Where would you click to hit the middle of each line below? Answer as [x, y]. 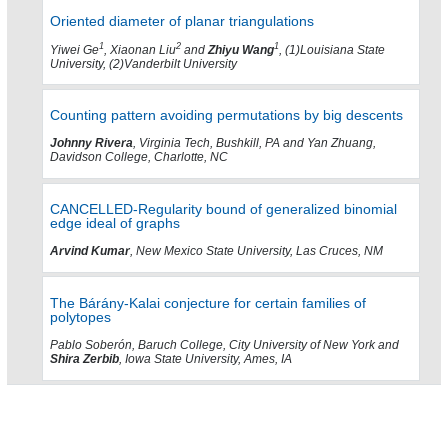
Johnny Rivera [91, 143]
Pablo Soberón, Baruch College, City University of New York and [224, 345]
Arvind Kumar [90, 251]
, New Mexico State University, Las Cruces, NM [256, 251]
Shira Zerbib [84, 359]
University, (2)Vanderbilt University [143, 63]
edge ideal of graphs [115, 222]
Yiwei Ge [74, 49]
